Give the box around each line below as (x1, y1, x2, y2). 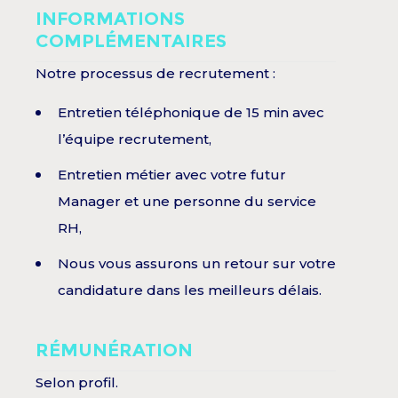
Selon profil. (36, 374, 118, 392)
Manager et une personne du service (58, 193, 316, 211)
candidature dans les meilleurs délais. (58, 282, 322, 299)
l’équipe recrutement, (58, 131, 211, 148)
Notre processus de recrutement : (36, 65, 275, 83)
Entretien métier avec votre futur (58, 166, 286, 184)
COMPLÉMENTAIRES (36, 30, 227, 52)
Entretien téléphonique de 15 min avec (58, 104, 324, 122)
